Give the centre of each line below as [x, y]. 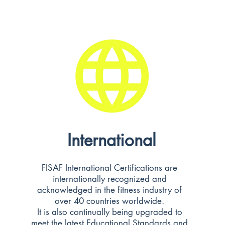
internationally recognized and [109, 179]
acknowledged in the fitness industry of [109, 190]
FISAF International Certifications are [109, 168]
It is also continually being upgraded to [109, 212]
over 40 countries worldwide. [109, 201]
